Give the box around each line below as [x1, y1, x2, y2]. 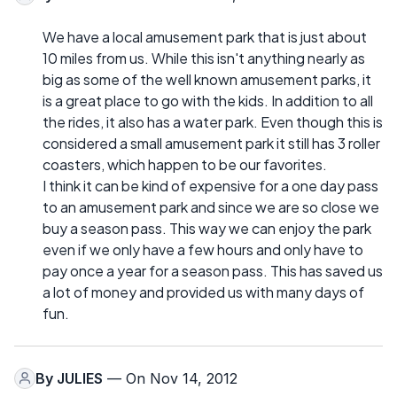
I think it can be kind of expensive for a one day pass [43, 175, 378, 195]
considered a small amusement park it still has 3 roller [43, 133, 380, 152]
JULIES [57, 369, 103, 387]
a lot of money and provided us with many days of [43, 282, 364, 301]
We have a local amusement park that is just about [43, 27, 367, 46]
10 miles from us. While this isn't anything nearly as [43, 48, 365, 67]
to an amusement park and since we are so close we [43, 197, 379, 216]
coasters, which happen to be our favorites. [43, 154, 327, 174]
